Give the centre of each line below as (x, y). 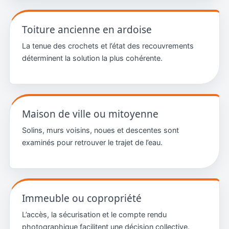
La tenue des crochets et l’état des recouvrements (108, 46)
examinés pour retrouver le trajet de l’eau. (92, 142)
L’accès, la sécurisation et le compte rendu (94, 214)
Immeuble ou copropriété (82, 198)
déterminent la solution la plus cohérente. (92, 58)
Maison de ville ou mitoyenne (90, 114)
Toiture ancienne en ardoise (87, 29)
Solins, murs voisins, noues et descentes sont (100, 130)
